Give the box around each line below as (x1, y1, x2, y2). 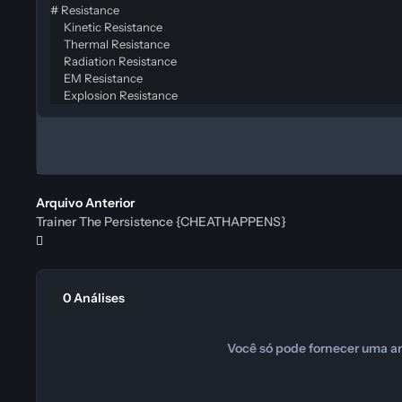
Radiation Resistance (50, 53, 177, 68)
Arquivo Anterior (36, 195, 135, 212)
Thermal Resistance (50, 36, 170, 51)
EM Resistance (50, 70, 143, 85)
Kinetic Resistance (50, 19, 162, 34)
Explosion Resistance (50, 87, 178, 102)
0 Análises (63, 290, 126, 307)
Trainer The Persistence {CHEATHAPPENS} (36, 214, 286, 231)
